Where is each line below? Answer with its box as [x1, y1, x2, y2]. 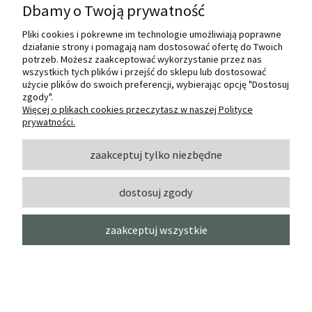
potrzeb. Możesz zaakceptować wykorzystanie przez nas [22, 53, 262, 65]
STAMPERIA [39, 291, 89, 304]
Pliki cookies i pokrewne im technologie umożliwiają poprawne [22, 28, 281, 40]
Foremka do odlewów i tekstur [39, 249, 194, 264]
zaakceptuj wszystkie [104, 222, 208, 237]
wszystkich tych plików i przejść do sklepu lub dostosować [22, 65, 266, 78]
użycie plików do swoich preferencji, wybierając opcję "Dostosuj [22, 78, 289, 91]
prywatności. [22, 116, 75, 128]
